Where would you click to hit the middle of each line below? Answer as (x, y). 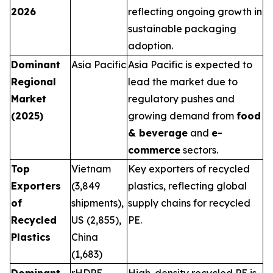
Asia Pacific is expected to (190, 65)
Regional (34, 82)
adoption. (151, 46)
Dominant (36, 65)
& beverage (158, 133)
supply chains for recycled (189, 203)
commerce (154, 150)
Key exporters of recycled (189, 169)
